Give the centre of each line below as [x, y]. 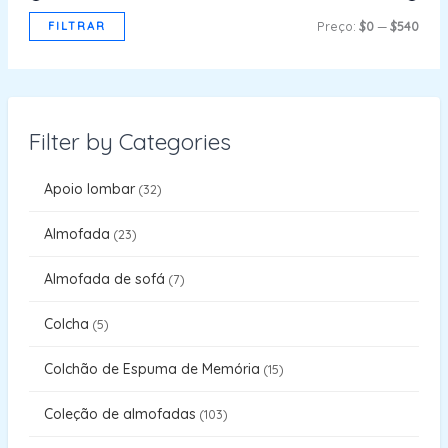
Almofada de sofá [104, 278]
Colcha [66, 323]
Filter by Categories [129, 141]
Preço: [338, 26]
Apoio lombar [89, 188]
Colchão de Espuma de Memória [151, 368]
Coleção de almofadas [119, 413]
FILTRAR [76, 25]
